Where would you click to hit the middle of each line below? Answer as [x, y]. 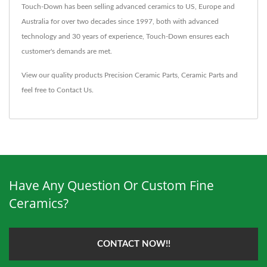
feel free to [39, 90]
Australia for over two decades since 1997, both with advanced [120, 21]
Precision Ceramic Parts [141, 75]
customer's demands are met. [67, 51]
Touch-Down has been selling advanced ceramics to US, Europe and [128, 7]
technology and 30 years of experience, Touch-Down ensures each [125, 36]
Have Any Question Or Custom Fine [111, 185]
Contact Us [74, 90]
